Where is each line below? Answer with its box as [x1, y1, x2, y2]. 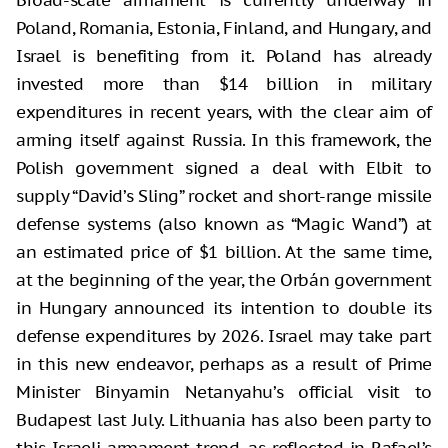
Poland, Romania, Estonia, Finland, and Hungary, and [16, 17, 432, 40]
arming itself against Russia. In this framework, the [16, 129, 432, 152]
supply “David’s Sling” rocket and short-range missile [16, 185, 432, 208]
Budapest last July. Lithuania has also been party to [16, 409, 432, 432]
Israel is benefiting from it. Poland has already [16, 45, 432, 68]
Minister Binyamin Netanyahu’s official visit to [16, 381, 432, 404]
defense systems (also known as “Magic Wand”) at [16, 213, 432, 236]
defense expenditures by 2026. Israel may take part [16, 325, 432, 348]
